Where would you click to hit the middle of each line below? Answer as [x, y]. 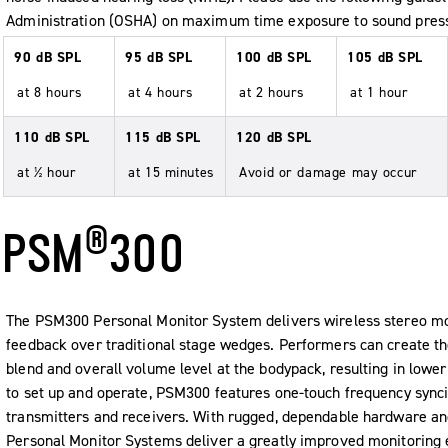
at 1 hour [379, 92]
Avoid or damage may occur [328, 172]
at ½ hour [47, 172]
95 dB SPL [159, 57]
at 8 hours [50, 92]
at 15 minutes [171, 172]
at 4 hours [161, 92]
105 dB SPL [385, 57]
